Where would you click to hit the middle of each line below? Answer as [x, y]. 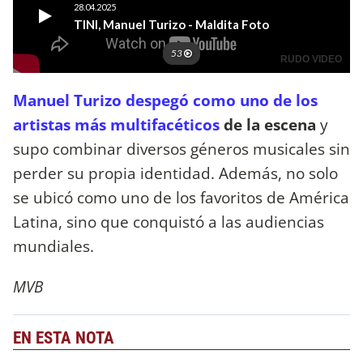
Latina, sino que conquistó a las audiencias [169, 222]
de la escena [270, 125]
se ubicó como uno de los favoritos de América [181, 198]
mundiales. [53, 246]
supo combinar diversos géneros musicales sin [181, 149]
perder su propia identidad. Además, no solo [175, 173]
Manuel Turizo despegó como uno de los [165, 100]
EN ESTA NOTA [64, 337]
